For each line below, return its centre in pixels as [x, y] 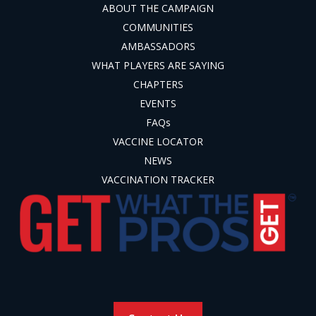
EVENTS [158, 104]
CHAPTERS [158, 85]
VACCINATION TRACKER [158, 180]
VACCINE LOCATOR [158, 142]
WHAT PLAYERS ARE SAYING [158, 66]
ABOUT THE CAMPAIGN [158, 8]
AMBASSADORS [158, 47]
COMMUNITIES [158, 28]
